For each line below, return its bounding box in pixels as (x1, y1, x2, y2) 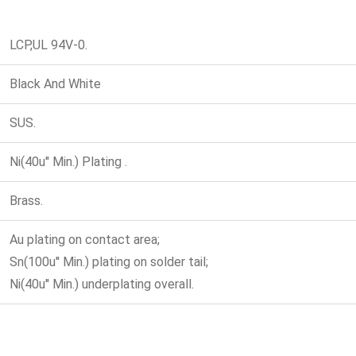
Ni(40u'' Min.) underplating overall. (10, 277, 194, 292)
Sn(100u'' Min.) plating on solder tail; (10, 254, 208, 270)
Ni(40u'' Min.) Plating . (10, 154, 127, 170)
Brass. (10, 193, 43, 209)
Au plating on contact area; (10, 232, 160, 248)
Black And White (10, 76, 101, 92)
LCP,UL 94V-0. (10, 37, 87, 53)
